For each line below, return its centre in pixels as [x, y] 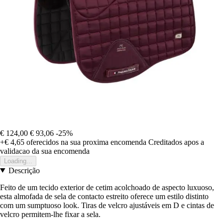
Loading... [18, 161]
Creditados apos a [176, 142]
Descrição [24, 170]
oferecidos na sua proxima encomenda [85, 142]
